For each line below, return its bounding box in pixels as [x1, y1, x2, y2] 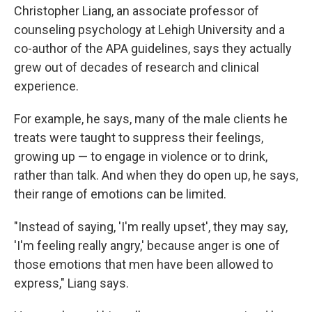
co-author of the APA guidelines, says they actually [14, 41, 292, 56]
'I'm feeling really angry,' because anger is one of [14, 238, 280, 253]
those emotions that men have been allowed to [14, 257, 273, 272]
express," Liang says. [14, 276, 129, 291]
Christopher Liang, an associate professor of [14, 3, 259, 19]
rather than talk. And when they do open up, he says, [14, 168, 298, 183]
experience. [14, 79, 79, 94]
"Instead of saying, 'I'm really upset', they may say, [14, 219, 288, 235]
